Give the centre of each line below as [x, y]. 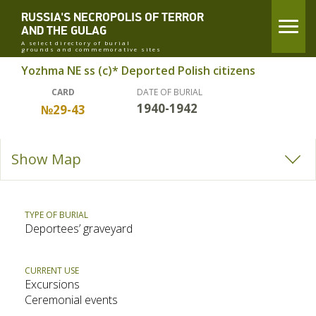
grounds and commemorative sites [91, 49]
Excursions [52, 284]
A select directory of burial [76, 43]
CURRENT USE [52, 271]
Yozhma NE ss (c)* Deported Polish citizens [138, 71]
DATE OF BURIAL [170, 92]
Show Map [46, 159]
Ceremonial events [71, 300]
